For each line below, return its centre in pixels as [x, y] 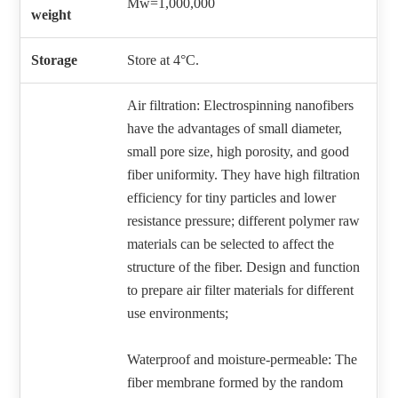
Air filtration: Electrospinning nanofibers [241, 106]
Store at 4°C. [163, 60]
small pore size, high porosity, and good [239, 152]
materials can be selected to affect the [231, 244]
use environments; [178, 314]
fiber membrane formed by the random [235, 383]
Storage [55, 60]
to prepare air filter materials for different [241, 291]
